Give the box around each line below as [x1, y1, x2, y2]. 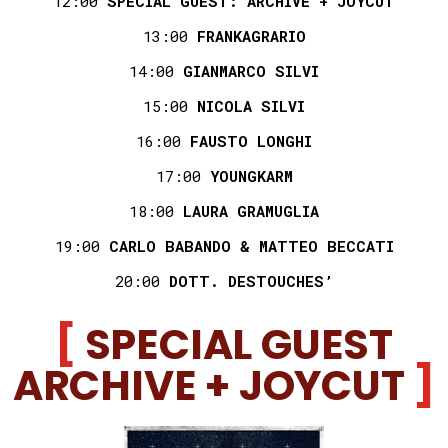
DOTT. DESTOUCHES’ [169, 270, 333, 291]
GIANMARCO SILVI [183, 60, 319, 81]
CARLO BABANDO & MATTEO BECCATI [108, 235, 394, 256]
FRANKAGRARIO [196, 25, 306, 46]
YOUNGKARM [209, 165, 293, 186]
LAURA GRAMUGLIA [183, 200, 319, 221]
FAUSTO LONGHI [190, 130, 312, 151]
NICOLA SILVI [197, 95, 305, 116]
